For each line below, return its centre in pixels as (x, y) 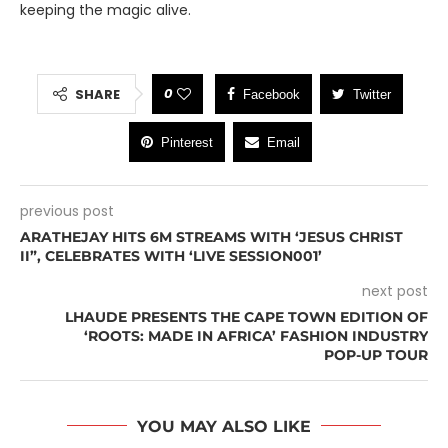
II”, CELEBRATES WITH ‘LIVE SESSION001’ (171, 255)
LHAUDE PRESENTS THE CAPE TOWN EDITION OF (246, 316)
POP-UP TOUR (376, 354)
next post (395, 290)
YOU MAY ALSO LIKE (224, 426)
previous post (67, 210)
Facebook (271, 94)
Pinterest (186, 142)
